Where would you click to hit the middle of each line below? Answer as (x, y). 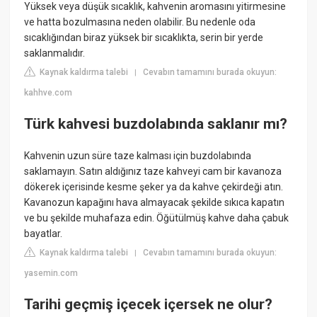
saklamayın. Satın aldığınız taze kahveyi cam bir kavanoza (153, 172)
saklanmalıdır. (55, 53)
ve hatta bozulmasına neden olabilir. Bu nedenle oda (140, 22)
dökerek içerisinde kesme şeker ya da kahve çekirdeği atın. (154, 187)
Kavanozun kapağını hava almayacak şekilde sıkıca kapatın (155, 203)
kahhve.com (48, 93)
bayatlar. (44, 234)
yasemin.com (51, 273)
